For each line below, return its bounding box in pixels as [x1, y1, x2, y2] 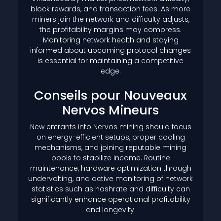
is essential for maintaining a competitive [37, 55, 184, 66]
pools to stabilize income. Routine [51, 152, 170, 163]
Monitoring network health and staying [42, 35, 179, 45]
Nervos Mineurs [62, 101, 159, 119]
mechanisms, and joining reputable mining [35, 142, 186, 152]
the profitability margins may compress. [39, 24, 182, 35]
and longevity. [85, 204, 136, 215]
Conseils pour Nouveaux [34, 86, 187, 104]
